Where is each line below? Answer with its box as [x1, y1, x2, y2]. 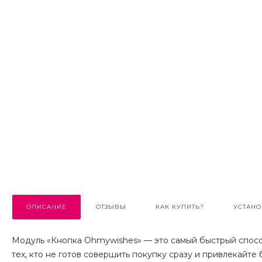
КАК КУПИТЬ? [156, 203, 204, 211]
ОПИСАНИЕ [26, 203, 67, 211]
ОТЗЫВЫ [96, 203, 126, 211]
